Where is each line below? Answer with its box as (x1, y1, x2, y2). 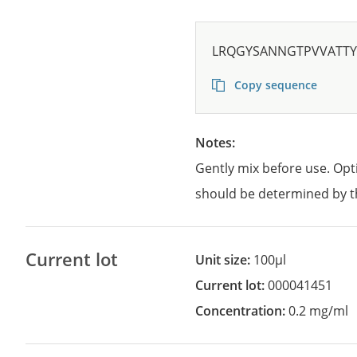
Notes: (206, 134, 239, 151)
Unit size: (205, 251, 254, 269)
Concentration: (203, 302, 289, 320)
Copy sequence (231, 77, 318, 92)
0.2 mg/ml (288, 302, 349, 320)
